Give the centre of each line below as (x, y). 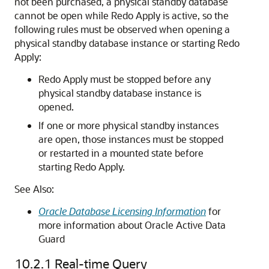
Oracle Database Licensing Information (122, 211)
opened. (56, 107)
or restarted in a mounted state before (121, 153)
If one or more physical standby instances (128, 125)
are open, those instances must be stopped (131, 139)
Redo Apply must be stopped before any (125, 79)
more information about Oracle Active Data (132, 225)
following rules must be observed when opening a (122, 29)
